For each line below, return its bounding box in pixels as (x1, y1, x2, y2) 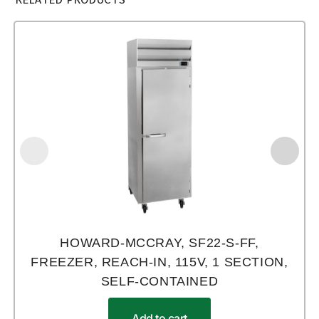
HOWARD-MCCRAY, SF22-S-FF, (60, 235, 259, 250)
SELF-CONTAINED (100, 273, 219, 288)
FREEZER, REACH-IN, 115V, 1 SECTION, (31, 254, 288, 269)
